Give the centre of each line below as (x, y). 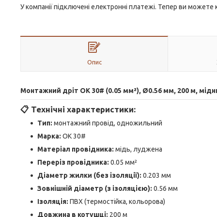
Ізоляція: (53, 201)
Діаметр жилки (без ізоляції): (89, 175)
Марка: (49, 136)
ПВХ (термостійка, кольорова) (117, 201)
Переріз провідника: (73, 162)
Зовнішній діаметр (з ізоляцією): (95, 188)
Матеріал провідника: (76, 149)
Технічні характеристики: (83, 109)
